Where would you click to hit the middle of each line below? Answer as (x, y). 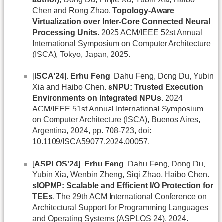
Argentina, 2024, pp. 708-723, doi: (92, 131)
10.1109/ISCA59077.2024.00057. (91, 142)
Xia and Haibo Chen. (70, 87)
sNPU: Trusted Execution (156, 87)
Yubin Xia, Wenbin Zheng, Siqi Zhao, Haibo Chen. (121, 174)
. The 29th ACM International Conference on (130, 196)
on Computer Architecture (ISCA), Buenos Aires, (116, 120)
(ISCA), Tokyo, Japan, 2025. (81, 54)
